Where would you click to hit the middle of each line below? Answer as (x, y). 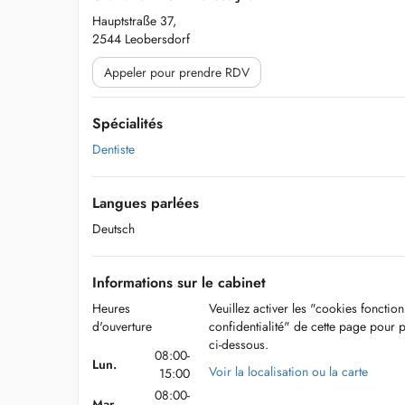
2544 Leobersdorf (141, 39)
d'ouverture (122, 326)
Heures (111, 308)
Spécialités (127, 123)
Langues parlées (146, 203)
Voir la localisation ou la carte (288, 372)
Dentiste (113, 149)
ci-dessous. (238, 344)
